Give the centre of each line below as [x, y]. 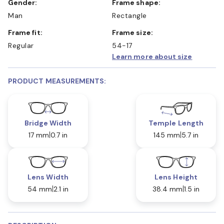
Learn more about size [152, 56]
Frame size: [134, 32]
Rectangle [129, 15]
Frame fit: [27, 32]
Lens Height [176, 177]
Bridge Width [48, 123]
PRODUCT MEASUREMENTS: [57, 81]
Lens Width [48, 177]
